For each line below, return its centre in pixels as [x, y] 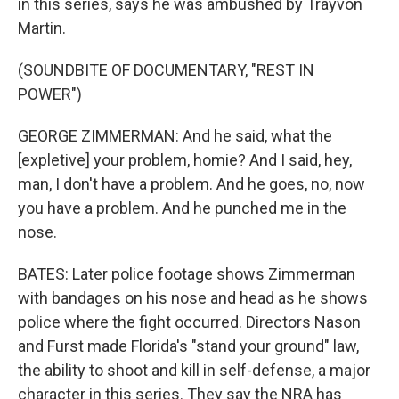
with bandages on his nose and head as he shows [193, 298]
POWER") [50, 94]
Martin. [42, 28]
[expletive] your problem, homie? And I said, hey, [185, 160]
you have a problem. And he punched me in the [182, 208]
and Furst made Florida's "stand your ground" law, [188, 346]
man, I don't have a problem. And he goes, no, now [191, 184]
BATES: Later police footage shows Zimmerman [187, 274]
